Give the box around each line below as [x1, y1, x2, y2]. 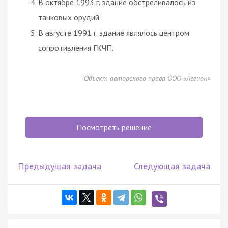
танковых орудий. [38, 12, 101, 23]
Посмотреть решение [76, 122, 152, 133]
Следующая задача [134, 160, 210, 173]
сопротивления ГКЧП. [38, 43, 113, 53]
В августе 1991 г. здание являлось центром [38, 27, 189, 38]
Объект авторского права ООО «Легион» [84, 74, 210, 83]
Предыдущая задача [18, 160, 101, 173]
